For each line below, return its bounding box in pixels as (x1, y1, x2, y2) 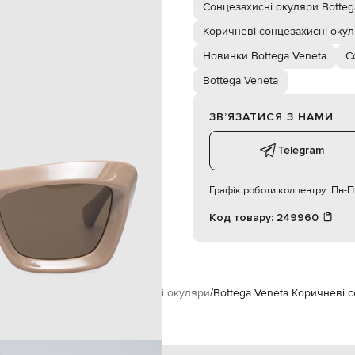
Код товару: (209, 211, 277, 224)
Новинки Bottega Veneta (203, 49, 326, 63)
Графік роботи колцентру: (209, 184, 328, 197)
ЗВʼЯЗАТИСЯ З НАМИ (209, 110, 334, 124)
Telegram (277, 143, 324, 157)
